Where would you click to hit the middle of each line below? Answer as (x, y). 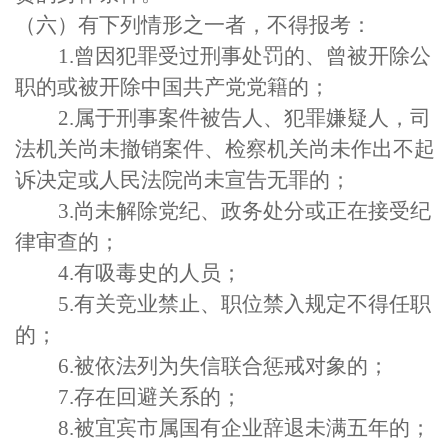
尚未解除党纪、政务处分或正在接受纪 (252, 211)
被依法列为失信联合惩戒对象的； (231, 366)
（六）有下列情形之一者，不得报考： (193, 25)
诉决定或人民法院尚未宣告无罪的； (183, 180)
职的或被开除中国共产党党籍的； (172, 87)
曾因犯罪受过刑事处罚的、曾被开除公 (252, 56)
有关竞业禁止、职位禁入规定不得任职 (252, 304)
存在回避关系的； (157, 397)
